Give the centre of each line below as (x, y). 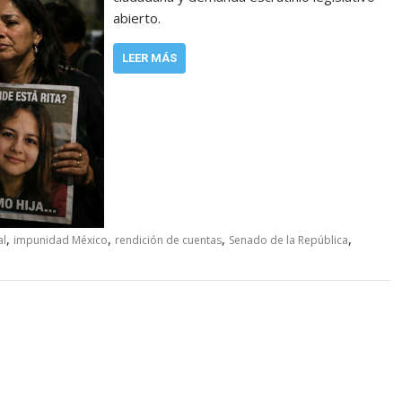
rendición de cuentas (168, 240)
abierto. (137, 18)
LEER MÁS (150, 58)
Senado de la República (288, 240)
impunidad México (61, 240)
